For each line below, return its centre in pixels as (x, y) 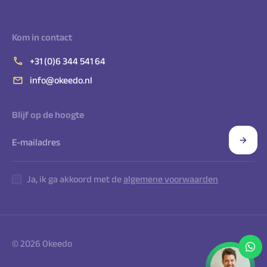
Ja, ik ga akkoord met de (75, 179)
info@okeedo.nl (61, 80)
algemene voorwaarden (171, 179)
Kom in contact (42, 37)
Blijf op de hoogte (48, 114)
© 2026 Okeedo (42, 243)
